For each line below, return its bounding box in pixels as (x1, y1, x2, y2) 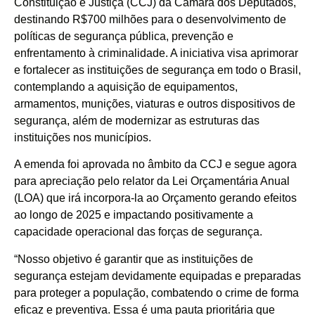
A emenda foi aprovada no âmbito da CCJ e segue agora (14, 158, 297, 171)
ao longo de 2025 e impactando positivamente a (14, 209, 253, 221)
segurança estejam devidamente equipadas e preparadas (14, 269, 301, 282)
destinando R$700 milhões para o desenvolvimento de (14, 13, 286, 25)
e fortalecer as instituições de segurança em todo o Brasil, (14, 64, 301, 76)
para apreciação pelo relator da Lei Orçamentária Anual (14, 175, 290, 188)
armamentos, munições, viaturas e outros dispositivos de (14, 98, 295, 110)
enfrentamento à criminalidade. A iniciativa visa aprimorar (14, 47, 298, 59)
